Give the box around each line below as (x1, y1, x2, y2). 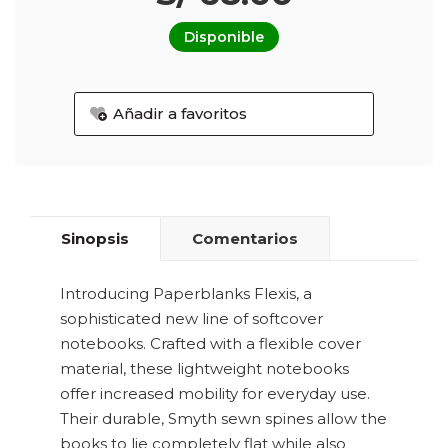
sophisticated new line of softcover (60, 308, 323, 328)
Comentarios (192, 228, 298, 248)
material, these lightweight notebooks (60, 358, 349, 378)
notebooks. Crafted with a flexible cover (60, 333, 361, 353)
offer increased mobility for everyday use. (60, 383, 370, 403)
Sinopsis (61, 228, 129, 248)
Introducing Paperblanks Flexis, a (60, 283, 312, 303)
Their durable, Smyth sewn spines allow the (60, 408, 387, 428)
